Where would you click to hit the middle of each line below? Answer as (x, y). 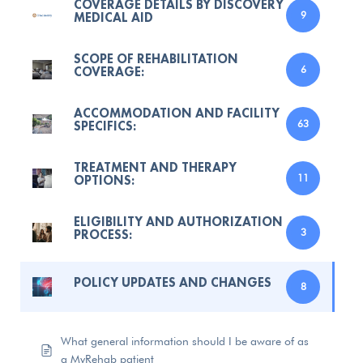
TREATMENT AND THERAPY (155, 167)
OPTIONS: (104, 180)
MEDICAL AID (113, 17)
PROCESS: (103, 235)
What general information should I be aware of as (185, 341)
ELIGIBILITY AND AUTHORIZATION (178, 222)
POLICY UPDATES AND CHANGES (173, 282)
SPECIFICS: (105, 126)
